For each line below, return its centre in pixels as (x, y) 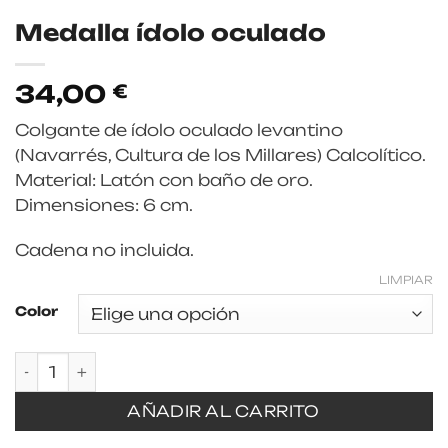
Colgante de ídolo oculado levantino (179, 129)
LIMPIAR (406, 280)
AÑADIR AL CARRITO (224, 412)
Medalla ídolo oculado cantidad (158, 362)
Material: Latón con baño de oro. (163, 179)
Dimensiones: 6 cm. (104, 204)
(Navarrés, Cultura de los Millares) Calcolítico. (220, 154)
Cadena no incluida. (104, 250)
